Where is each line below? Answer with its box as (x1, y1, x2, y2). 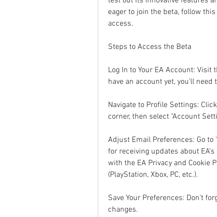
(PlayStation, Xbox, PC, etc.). (108, 170, 198, 180)
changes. (108, 204, 138, 215)
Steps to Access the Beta (108, 42, 191, 52)
